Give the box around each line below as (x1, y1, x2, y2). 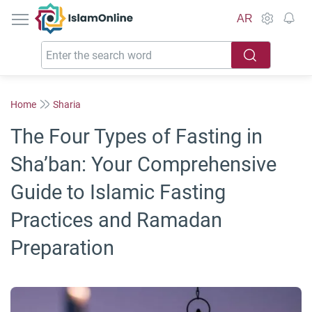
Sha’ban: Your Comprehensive (10, 153, 276, 176)
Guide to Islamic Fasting (10, 180, 226, 204)
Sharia (53, 98, 81, 110)
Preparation (10, 236, 114, 260)
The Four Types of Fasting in (10, 125, 263, 148)
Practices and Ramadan (10, 208, 222, 232)
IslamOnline (84, 3, 143, 17)
